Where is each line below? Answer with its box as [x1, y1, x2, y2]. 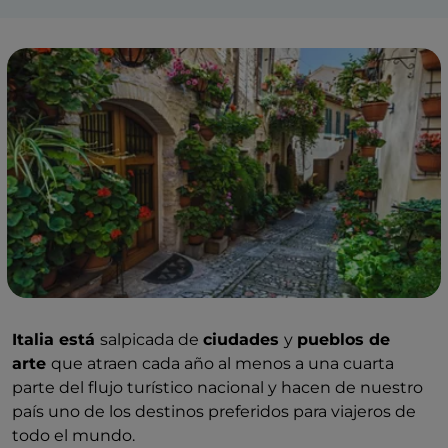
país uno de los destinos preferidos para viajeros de [12, 402, 416, 421]
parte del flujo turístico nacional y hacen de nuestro [12, 378, 423, 397]
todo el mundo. [12, 426, 135, 445]
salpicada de [100, 330, 203, 349]
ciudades [203, 330, 284, 349]
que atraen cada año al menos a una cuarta [51, 354, 394, 373]
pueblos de [297, 330, 390, 349]
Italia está [12, 330, 100, 349]
